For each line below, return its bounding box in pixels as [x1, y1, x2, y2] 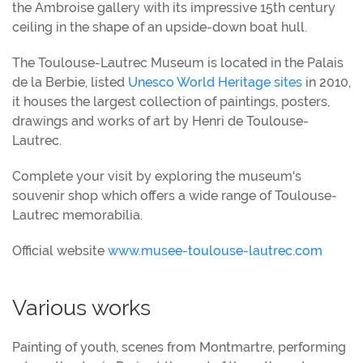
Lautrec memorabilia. [12, 207, 143, 223]
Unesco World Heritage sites [128, 74, 302, 90]
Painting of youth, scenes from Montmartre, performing [12, 339, 346, 355]
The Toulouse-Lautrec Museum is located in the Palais [12, 54, 344, 70]
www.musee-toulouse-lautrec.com [108, 242, 322, 258]
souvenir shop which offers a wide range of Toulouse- [12, 187, 337, 203]
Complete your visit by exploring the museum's [12, 168, 301, 184]
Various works [12, 294, 151, 320]
